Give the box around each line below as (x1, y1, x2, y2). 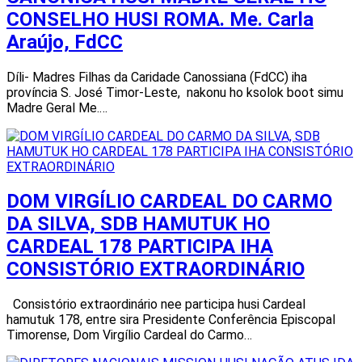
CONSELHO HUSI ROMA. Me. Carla (6, 7, 314, 31)
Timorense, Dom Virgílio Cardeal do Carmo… (6, 327, 252, 343)
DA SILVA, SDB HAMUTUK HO (6, 213, 270, 236)
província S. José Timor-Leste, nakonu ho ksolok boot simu (6, 84, 343, 100)
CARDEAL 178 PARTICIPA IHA (6, 235, 273, 259)
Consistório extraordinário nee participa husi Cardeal (6, 297, 305, 313)
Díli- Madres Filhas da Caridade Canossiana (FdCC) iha (6, 69, 307, 85)
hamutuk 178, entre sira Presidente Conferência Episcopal (6, 312, 335, 328)
